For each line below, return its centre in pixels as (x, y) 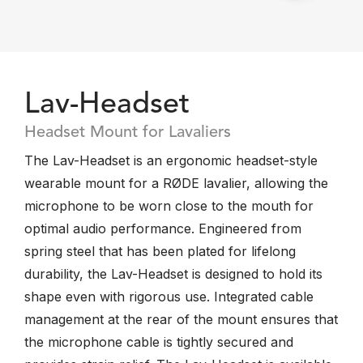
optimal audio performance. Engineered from (163, 228)
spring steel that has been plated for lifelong (160, 251)
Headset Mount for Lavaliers (128, 133)
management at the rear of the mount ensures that (181, 319)
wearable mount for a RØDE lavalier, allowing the (176, 183)
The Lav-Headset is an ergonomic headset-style (171, 160)
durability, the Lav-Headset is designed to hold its (173, 274)
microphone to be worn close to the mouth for (169, 206)
